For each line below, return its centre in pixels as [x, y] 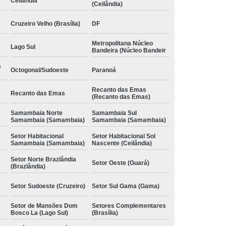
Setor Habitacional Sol [124, 136]
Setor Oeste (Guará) [121, 163]
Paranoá [104, 70]
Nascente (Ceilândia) [122, 143]
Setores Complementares [129, 206]
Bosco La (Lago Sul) [39, 213]
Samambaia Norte [37, 113]
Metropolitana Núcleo [122, 43]
